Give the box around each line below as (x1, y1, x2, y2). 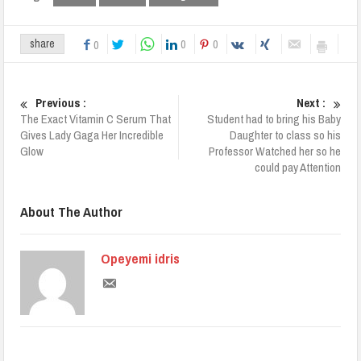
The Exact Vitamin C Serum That (20, 110, 172, 127)
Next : (296, 93, 326, 111)
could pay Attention (254, 158, 341, 176)
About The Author (20, 201, 123, 221)
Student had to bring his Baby (206, 110, 341, 127)
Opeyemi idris (101, 248, 180, 268)
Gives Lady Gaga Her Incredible (20, 126, 164, 143)
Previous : (35, 93, 87, 111)
